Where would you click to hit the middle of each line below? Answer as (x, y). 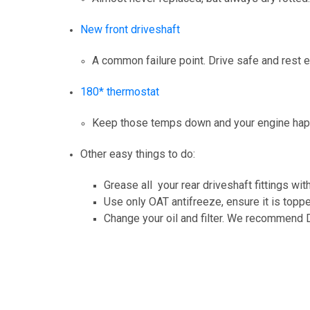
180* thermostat (120, 91)
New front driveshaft (130, 29)
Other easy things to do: (138, 154)
